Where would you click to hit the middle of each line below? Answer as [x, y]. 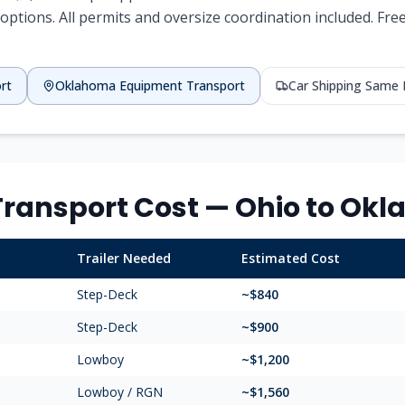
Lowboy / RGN [120, 392]
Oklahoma [85, 85]
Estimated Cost [291, 258]
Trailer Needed [124, 258]
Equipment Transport [182, 85]
